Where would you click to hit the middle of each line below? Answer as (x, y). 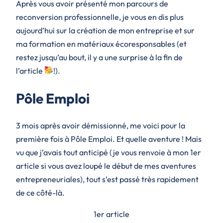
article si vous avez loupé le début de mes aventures (106, 166)
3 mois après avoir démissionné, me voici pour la (101, 126)
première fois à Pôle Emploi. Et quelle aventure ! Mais (109, 139)
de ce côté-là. (40, 193)
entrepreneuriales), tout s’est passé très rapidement (107, 179)
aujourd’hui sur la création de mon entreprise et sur (105, 30)
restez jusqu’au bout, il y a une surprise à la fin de (99, 57)
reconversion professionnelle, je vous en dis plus (100, 17)
